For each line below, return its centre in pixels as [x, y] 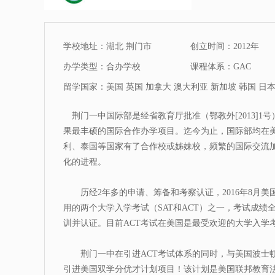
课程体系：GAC [221, 67]
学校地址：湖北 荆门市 [107, 46]
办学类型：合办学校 [102, 67]
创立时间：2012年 [225, 46]
